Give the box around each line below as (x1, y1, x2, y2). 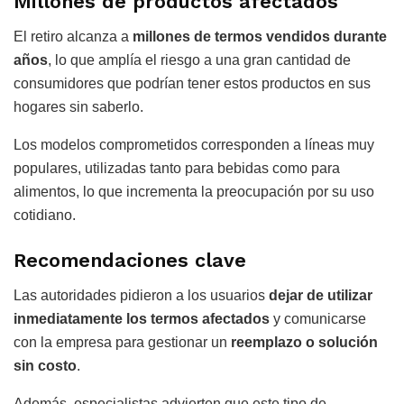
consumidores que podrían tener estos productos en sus (14, 76, 371, 92)
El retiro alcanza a (14, 29, 133, 45)
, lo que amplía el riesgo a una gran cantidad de (48, 52, 351, 69)
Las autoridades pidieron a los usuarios (14, 287, 269, 303)
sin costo (14, 357, 77, 373)
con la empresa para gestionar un (14, 334, 231, 350)
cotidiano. (14, 207, 76, 224)
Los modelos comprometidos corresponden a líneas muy (14, 137, 374, 153)
